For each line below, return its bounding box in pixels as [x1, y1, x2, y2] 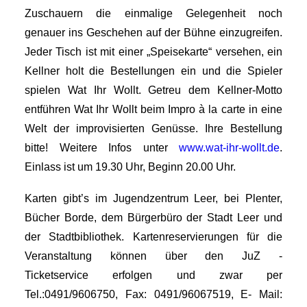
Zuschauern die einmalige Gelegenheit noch [25, 8, 282, 19]
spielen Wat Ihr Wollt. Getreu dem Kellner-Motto [25, 84, 282, 96]
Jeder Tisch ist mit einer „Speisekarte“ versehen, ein [25, 46, 282, 58]
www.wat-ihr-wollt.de [179, 142, 280, 153]
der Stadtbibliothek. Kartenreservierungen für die [25, 231, 282, 243]
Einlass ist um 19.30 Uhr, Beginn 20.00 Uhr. [25, 161, 236, 173]
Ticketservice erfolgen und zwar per [25, 269, 282, 281]
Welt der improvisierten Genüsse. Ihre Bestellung [25, 123, 282, 134]
